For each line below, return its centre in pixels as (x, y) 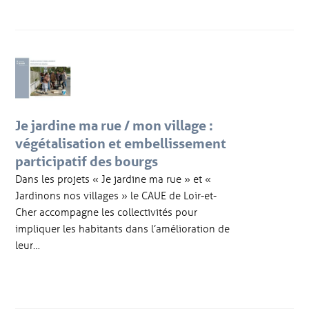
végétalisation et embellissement (121, 144)
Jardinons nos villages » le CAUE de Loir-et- (116, 196)
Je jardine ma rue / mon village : (114, 126)
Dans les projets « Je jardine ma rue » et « (113, 179)
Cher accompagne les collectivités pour (107, 212)
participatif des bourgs (87, 162)
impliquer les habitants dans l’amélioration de (123, 229)
